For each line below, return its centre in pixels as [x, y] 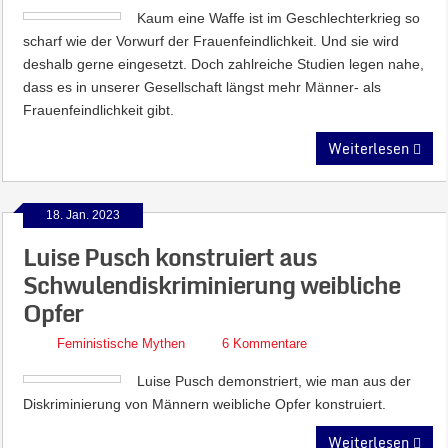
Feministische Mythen [121, 343]
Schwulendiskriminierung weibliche [212, 284]
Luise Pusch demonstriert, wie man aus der [274, 381]
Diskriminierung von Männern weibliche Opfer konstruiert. [205, 404]
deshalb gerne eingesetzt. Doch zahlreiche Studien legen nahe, [224, 64]
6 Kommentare [265, 343]
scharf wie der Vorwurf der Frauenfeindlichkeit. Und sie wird [211, 41]
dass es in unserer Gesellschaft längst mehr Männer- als [202, 87]
